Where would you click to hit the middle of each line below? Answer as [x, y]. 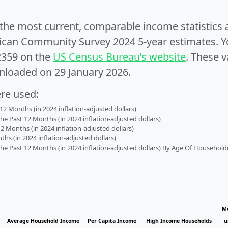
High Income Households [179, 221]
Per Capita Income [112, 221]
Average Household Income [43, 221]
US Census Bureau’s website [119, 57]
